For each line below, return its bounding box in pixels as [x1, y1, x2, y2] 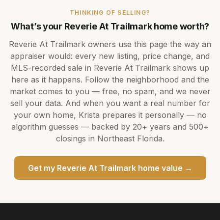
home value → [136, 163, 192, 173]
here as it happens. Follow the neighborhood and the [11, 75, 209, 84]
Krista [78, 110, 100, 120]
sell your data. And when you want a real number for [10, 98, 210, 108]
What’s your [10, 21, 64, 31]
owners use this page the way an [85, 39, 211, 49]
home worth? [152, 21, 210, 31]
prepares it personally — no [99, 110, 207, 120]
